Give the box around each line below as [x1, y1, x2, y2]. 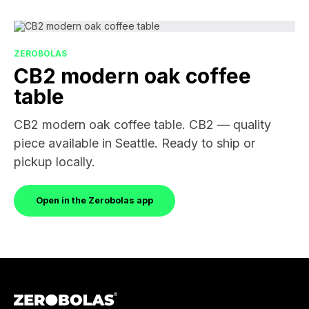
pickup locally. [14, 154, 95, 169]
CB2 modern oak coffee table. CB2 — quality [14, 117, 271, 132]
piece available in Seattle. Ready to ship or [14, 136, 255, 150]
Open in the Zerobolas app [36, 195, 153, 206]
